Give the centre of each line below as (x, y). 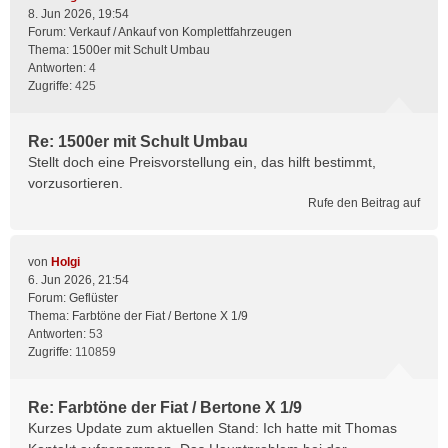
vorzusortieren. (75, 183)
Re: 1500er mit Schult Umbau (138, 141)
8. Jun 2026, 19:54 (78, 14)
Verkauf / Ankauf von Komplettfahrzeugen (180, 32)
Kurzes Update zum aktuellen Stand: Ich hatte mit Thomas (212, 428)
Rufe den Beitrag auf (364, 203)
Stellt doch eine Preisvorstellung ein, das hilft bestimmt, (202, 162)
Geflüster (93, 298)
